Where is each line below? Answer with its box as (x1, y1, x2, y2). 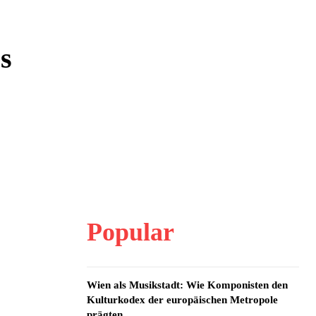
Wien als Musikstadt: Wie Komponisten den (86, 279, 288, 291)
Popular (86, 218, 174, 246)
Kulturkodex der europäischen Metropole (86, 294, 278, 305)
